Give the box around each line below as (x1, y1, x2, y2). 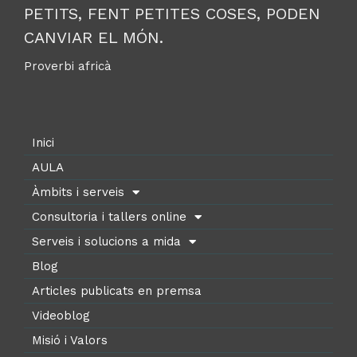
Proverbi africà (24, 59, 112, 74)
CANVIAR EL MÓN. (24, 28, 163, 48)
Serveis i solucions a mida (32, 234, 181, 249)
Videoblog (32, 308, 90, 324)
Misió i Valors (32, 333, 108, 348)
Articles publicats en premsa (32, 284, 202, 299)
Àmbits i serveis (32, 185, 124, 200)
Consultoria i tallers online (32, 210, 186, 225)
